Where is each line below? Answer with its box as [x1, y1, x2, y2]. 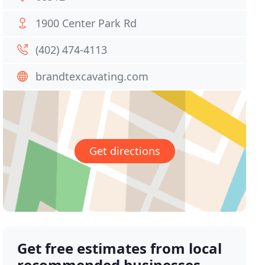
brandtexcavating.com [35, 69, 149, 83]
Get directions [89, 144, 160, 159]
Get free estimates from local [17, 238, 222, 258]
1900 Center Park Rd [35, 16, 137, 30]
